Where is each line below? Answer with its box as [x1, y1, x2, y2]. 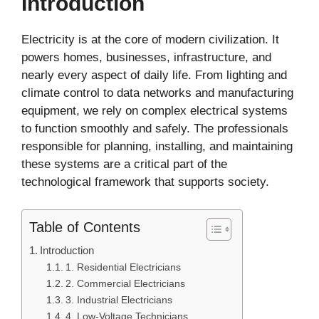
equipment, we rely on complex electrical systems [21, 104, 288, 118]
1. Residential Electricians [65, 261, 181, 273]
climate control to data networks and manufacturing [21, 86, 293, 100]
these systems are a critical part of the [21, 157, 227, 172]
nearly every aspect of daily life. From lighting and [21, 68, 287, 83]
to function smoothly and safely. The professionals [21, 122, 288, 136]
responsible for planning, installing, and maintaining [21, 140, 293, 154]
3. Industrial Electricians [65, 294, 172, 305]
